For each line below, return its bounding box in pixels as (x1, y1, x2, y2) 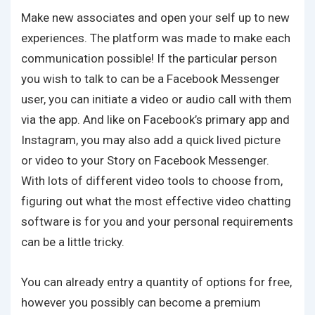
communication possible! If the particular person (21, 51, 277, 65)
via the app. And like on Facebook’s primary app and (21, 112, 290, 127)
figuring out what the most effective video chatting (21, 194, 291, 208)
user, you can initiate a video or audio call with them (21, 92, 292, 106)
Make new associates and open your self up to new (21, 11, 290, 25)
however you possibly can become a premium (21, 295, 261, 309)
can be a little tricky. (21, 235, 124, 249)
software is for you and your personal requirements (21, 214, 293, 229)
